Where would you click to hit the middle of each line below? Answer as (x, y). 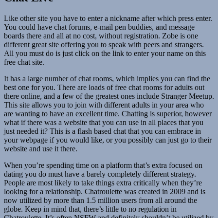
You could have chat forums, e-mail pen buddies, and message (99, 27)
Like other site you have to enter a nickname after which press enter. (108, 18)
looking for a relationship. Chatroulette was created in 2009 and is (105, 191)
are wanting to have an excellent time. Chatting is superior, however (108, 113)
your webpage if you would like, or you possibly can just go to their (108, 140)
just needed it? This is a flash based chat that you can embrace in (102, 131)
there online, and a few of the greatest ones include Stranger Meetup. (109, 96)
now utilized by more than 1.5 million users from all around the (100, 200)
